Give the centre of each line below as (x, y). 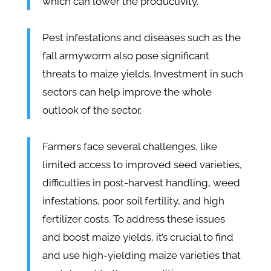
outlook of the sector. (92, 110)
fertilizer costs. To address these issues (133, 219)
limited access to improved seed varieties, (142, 165)
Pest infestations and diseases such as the (141, 38)
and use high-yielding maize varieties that (141, 256)
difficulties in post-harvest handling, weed (141, 183)
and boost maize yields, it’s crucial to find (138, 237)
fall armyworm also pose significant (126, 56)
